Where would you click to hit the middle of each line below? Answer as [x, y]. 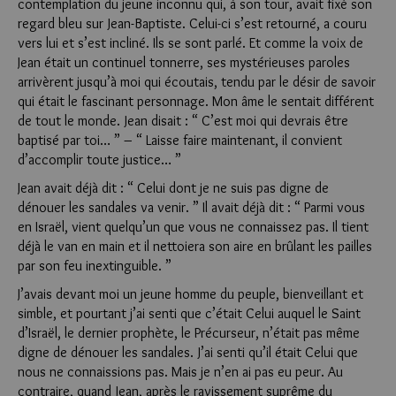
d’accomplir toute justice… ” [99, 160]
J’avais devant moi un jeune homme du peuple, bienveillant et [190, 294]
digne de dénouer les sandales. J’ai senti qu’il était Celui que [188, 352]
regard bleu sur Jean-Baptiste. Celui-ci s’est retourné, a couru [192, 23]
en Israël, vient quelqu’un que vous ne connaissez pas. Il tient [193, 227]
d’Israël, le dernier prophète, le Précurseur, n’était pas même [189, 333]
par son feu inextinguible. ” [95, 266]
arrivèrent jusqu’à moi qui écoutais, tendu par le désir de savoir [197, 82]
